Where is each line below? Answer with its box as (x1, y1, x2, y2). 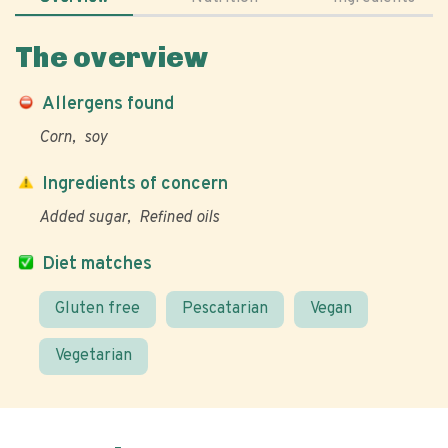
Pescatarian (182, 299, 268, 319)
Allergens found (42, 93, 174, 116)
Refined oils (139, 208, 219, 228)
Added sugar (39, 208, 127, 228)
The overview (15, 41, 209, 74)
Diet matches (42, 253, 152, 276)
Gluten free (55, 299, 140, 319)
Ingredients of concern (42, 173, 228, 196)
